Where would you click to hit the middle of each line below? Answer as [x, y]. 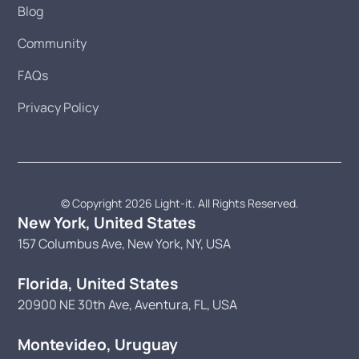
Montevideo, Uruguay [98, 345]
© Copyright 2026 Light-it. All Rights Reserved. [179, 204]
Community [52, 44]
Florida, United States [98, 284]
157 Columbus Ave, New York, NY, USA [125, 244]
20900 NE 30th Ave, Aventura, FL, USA [128, 305]
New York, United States [107, 223]
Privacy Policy [58, 108]
